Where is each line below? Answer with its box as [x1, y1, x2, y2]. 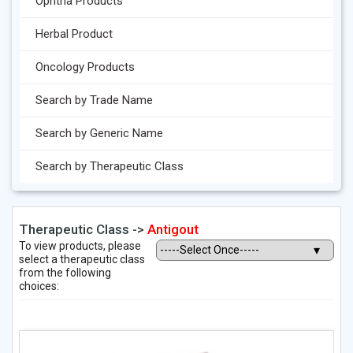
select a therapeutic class [19, 253, 145, 266]
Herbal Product [35, 27, 113, 41]
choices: [19, 280, 59, 292]
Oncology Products [35, 60, 135, 74]
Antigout [147, 221, 199, 237]
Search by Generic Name [35, 126, 163, 140]
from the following [19, 266, 111, 279]
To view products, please [19, 240, 141, 252]
